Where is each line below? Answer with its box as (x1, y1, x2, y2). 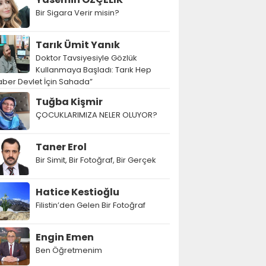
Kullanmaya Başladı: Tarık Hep (36, 64, 151, 75)
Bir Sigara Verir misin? (36, 7, 119, 18)
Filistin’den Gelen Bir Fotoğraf (36, 199, 145, 211)
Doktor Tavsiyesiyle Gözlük (36, 52, 137, 64)
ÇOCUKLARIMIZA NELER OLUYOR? (36, 109, 157, 121)
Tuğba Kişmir (36, 95, 103, 109)
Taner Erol (36, 140, 87, 154)
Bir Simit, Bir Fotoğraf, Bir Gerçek (36, 154, 156, 166)
